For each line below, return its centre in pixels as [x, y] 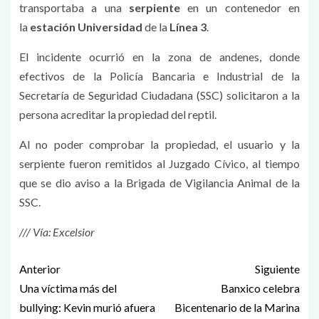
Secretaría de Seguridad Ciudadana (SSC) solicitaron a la [159, 95]
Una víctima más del [68, 288]
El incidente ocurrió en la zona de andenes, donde [159, 57]
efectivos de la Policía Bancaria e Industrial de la [159, 76]
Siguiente [277, 269]
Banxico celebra [260, 288]
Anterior [40, 269]
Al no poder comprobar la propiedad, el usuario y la [159, 145]
